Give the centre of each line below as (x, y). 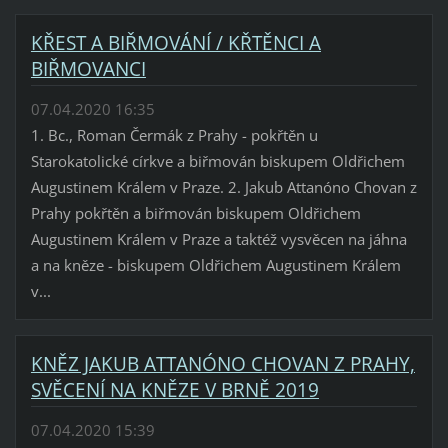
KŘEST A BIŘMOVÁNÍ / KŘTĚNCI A (175, 43)
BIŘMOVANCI (88, 69)
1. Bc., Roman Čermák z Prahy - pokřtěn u (174, 135)
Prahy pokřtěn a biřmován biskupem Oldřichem (195, 213)
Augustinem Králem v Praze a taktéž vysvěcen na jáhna (218, 239)
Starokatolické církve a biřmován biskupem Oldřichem (217, 161)
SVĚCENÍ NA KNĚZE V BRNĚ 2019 (174, 390)
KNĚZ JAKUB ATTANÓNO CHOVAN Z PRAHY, (222, 364)
